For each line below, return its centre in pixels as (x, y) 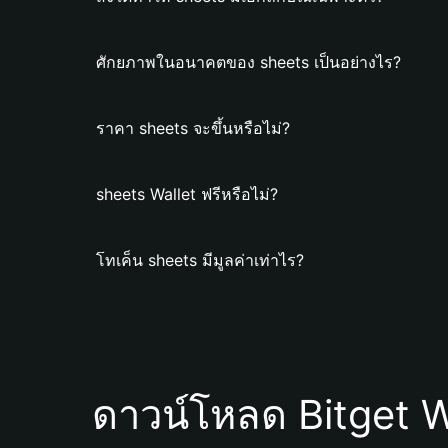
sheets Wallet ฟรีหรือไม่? (187, 194)
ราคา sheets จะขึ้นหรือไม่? (193, 128)
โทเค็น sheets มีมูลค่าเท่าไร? (200, 260)
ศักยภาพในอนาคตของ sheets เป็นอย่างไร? (248, 62)
